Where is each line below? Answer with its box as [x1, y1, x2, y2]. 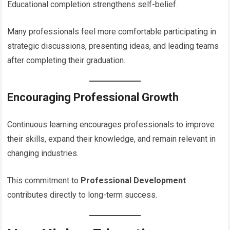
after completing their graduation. [7, 55, 126, 65]
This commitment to [7, 175, 81, 185]
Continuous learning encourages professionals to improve [7, 119, 215, 129]
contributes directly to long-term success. [7, 189, 158, 200]
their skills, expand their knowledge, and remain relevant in [7, 133, 216, 144]
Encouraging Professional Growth [7, 90, 179, 104]
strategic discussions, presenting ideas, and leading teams [7, 41, 219, 51]
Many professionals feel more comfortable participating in [7, 26, 217, 36]
